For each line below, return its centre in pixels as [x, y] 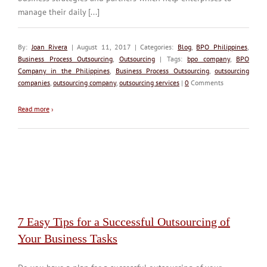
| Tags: [171, 58]
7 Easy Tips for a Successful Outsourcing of [124, 221]
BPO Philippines [222, 46]
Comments [206, 82]
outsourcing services [149, 82]
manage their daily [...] [59, 12]
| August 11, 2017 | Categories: [122, 46]
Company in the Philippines [64, 70]
